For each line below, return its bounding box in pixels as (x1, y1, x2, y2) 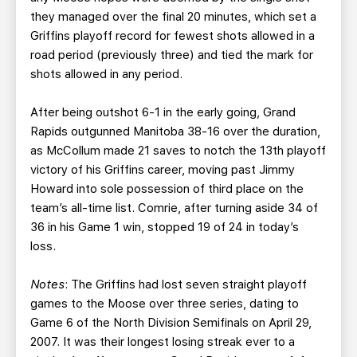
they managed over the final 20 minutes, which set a (30, 10, 316, 24)
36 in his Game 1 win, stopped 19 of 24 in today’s (30, 220, 299, 234)
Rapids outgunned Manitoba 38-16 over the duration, (30, 124, 320, 139)
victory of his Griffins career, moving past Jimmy (30, 163, 295, 177)
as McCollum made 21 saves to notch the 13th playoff (30, 143, 326, 158)
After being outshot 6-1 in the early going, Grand (30, 105, 296, 120)
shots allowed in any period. (30, 67, 182, 81)
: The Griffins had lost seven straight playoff (65, 277, 307, 292)
